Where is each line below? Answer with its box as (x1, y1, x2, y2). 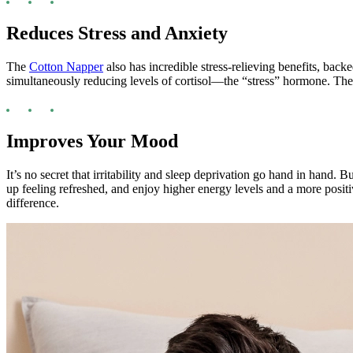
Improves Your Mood (6, 130, 178, 151)
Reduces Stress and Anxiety (6, 23, 228, 44)
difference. (6, 195, 59, 210)
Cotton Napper (29, 60, 103, 74)
